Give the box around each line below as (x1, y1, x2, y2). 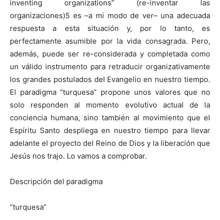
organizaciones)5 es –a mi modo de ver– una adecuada (10, 11, 210, 20)
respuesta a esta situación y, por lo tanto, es (10, 24, 210, 33)
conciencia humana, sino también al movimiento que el (10, 113, 210, 122)
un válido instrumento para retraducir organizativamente (10, 62, 210, 71)
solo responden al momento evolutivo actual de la (10, 100, 210, 110)
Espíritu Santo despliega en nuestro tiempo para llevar (10, 126, 210, 135)
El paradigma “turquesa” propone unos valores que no (10, 87, 210, 97)
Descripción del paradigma (10, 177, 103, 186)
